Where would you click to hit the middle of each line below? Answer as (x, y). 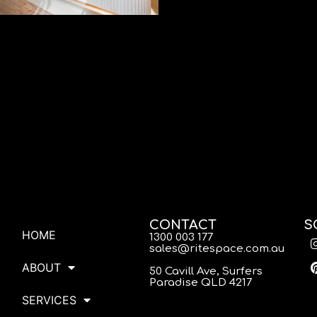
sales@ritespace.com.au (217, 249)
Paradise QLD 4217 (200, 283)
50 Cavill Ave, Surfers (206, 272)
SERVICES (49, 300)
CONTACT (183, 225)
